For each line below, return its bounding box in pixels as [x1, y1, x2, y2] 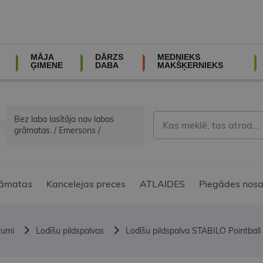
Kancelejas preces [46, 178, 126, 190]
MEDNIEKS [157, 52, 200, 62]
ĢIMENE [30, 60, 63, 70]
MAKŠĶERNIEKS [157, 60, 223, 70]
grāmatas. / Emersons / [14, 125, 100, 136]
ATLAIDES [140, 178, 185, 190]
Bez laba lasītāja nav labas [14, 114, 114, 125]
